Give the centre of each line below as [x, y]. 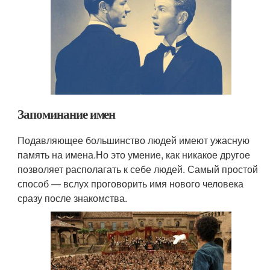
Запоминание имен [67, 114]
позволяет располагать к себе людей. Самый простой [138, 169]
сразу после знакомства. [73, 198]
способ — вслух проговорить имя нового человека [131, 184]
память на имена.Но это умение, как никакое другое [134, 155]
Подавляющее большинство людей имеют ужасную [134, 140]
